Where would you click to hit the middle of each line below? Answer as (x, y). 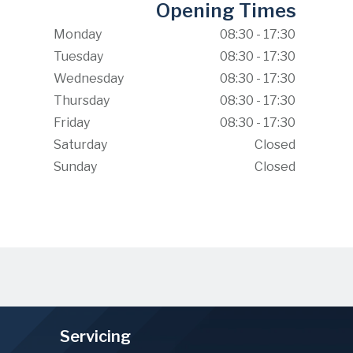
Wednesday (88, 78)
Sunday (75, 167)
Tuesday (78, 56)
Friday (71, 123)
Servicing (95, 336)
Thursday (81, 100)
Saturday (80, 145)
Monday (77, 34)
